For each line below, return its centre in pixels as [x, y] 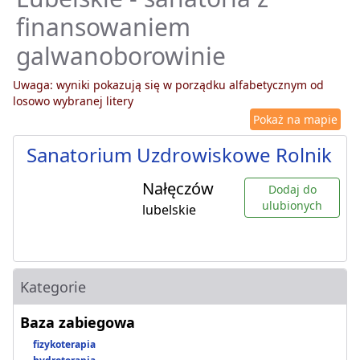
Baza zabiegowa [78, 323]
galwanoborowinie [121, 56]
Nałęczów [178, 189]
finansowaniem [103, 27]
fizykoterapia [64, 345]
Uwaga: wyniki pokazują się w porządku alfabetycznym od [168, 85]
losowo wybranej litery [73, 101]
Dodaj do [292, 190]
